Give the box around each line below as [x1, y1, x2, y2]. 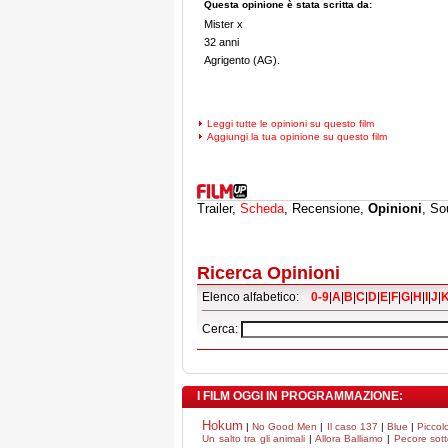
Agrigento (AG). [204, 54, 280, 66]
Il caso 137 [326, 421, 378, 432]
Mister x [204, 18, 243, 30]
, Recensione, [284, 201, 368, 216]
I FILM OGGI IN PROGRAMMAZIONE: [197, 389, 403, 403]
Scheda [240, 201, 284, 216]
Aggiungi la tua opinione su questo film [207, 131, 387, 142]
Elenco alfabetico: [202, 290, 311, 304]
